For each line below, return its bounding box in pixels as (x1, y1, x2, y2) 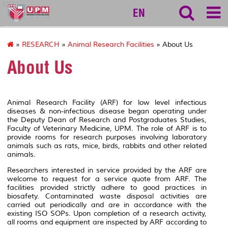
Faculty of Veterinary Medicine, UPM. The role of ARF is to (7, 124, 207, 133)
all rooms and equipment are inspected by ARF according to (7, 217, 207, 226)
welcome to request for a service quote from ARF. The (7, 174, 207, 183)
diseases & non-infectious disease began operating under (7, 106, 207, 116)
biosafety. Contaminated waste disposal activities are (7, 191, 207, 201)
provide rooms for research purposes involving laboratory (7, 132, 207, 141)
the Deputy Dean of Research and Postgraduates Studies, (7, 115, 207, 124)
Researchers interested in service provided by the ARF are (7, 165, 207, 175)
